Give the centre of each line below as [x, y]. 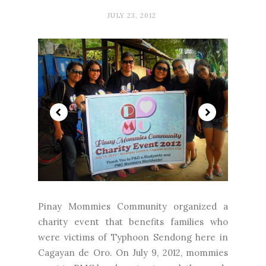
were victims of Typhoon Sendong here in [133, 237]
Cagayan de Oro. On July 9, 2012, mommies [133, 252]
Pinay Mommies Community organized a [133, 206]
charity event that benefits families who [133, 221]
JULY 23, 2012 [132, 15]
